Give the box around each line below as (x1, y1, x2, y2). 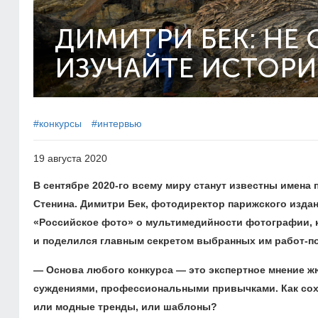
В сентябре (33, 180, 92, 191)
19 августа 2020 (33, 153, 107, 164)
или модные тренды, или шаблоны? (33, 301, 217, 312)
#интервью (92, 118, 142, 129)
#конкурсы (33, 118, 82, 129)
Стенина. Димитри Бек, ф (33, 198, 160, 209)
